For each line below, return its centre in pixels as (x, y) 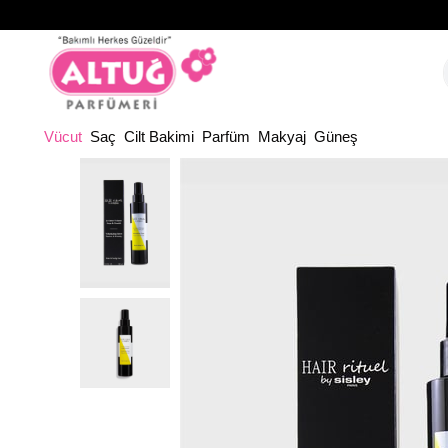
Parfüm (226, 136)
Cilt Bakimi (159, 136)
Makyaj (282, 136)
